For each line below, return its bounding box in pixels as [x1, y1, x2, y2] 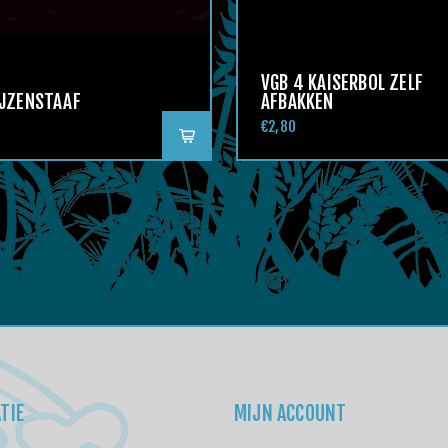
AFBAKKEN [261, 90, 334, 114]
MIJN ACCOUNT [234, 401, 347, 426]
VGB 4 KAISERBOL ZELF [261, 71, 423, 95]
